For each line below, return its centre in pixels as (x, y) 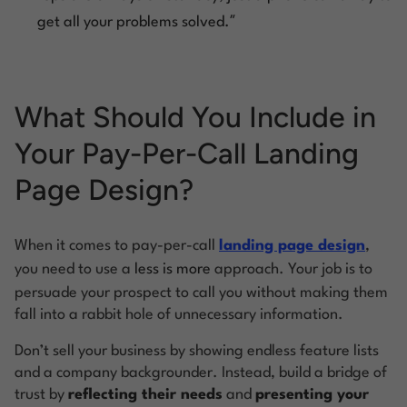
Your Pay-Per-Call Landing (187, 153)
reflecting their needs (145, 394)
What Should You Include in (195, 117)
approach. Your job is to (292, 269)
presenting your (312, 394)
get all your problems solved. (134, 22)
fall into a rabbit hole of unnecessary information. (179, 314)
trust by (41, 394)
